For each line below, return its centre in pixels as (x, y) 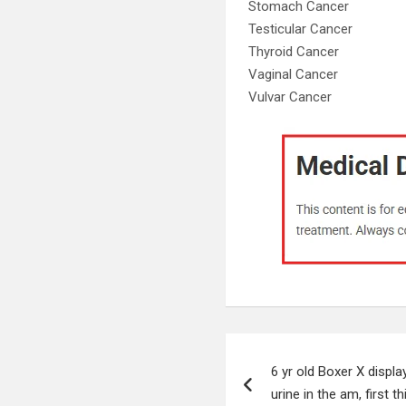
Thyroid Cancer (294, 52)
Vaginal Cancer (294, 74)
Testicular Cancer (301, 29)
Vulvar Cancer (290, 97)
